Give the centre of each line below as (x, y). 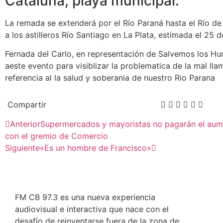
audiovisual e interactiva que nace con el (92, 209)
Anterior (25, 124)
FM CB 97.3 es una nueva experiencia (85, 197)
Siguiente (22, 148)
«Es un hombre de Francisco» (96, 148)
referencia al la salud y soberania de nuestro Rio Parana (110, 78)
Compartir (27, 104)
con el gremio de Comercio (56, 136)
